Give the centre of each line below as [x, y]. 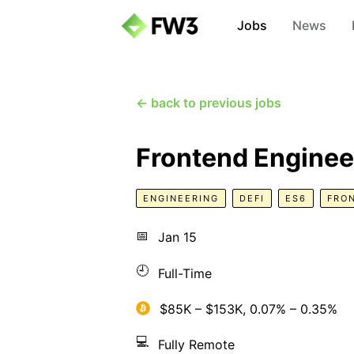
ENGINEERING [181, 198]
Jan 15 [177, 237]
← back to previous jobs [209, 103]
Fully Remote [196, 345]
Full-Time [185, 273]
